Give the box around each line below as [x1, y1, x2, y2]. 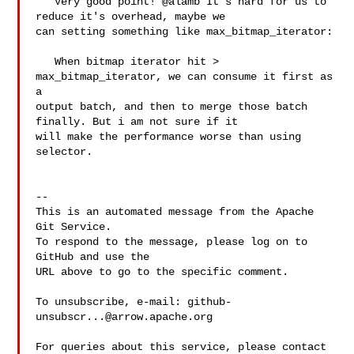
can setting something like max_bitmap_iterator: [36, 25, 333, 38]
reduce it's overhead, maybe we [36, 10, 232, 23]
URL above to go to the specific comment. [36, 265, 289, 278]
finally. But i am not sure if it [36, 115, 245, 128]
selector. [36, 145, 93, 158]
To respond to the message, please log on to [36, 235, 308, 248]
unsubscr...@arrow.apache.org [36, 311, 213, 323]
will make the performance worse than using [36, 130, 302, 143]
